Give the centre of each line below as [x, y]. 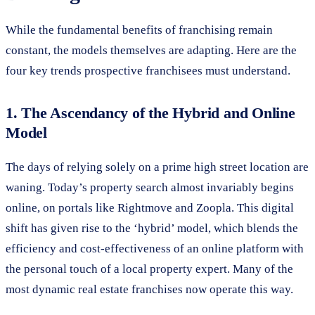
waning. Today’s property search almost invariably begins [150, 187]
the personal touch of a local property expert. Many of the [149, 269]
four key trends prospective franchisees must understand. [148, 70]
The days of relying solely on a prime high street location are [157, 167]
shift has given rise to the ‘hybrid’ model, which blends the [152, 228]
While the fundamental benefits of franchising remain [139, 30]
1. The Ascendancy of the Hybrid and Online [150, 112]
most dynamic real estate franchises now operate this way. [149, 289]
